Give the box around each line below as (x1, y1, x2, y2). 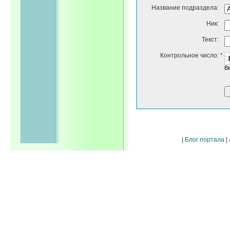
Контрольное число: (160, 52, 219, 59)
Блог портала (185, 136, 224, 143)
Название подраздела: (151, 4, 219, 11)
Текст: (202, 36, 219, 43)
